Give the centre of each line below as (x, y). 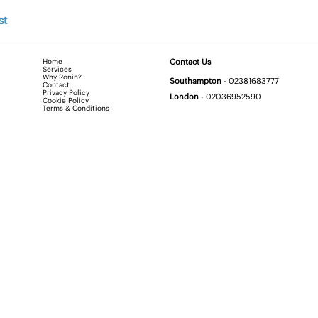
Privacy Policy (66, 92)
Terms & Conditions (76, 108)
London (184, 96)
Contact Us (190, 61)
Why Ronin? (62, 77)
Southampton (196, 81)
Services (57, 69)
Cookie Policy (66, 100)
